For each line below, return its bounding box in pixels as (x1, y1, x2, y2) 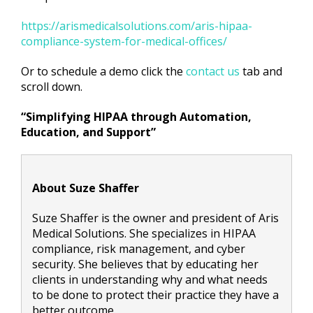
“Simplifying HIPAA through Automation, (21, 109, 252, 125)
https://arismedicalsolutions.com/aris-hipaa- (21, 18, 252, 34)
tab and (240, 64, 282, 80)
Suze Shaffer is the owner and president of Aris (32, 210, 279, 226)
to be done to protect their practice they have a (32, 287, 279, 303)
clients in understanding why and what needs (32, 272, 268, 288)
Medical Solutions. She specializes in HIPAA (32, 226, 256, 242)
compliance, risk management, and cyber (32, 241, 245, 257)
